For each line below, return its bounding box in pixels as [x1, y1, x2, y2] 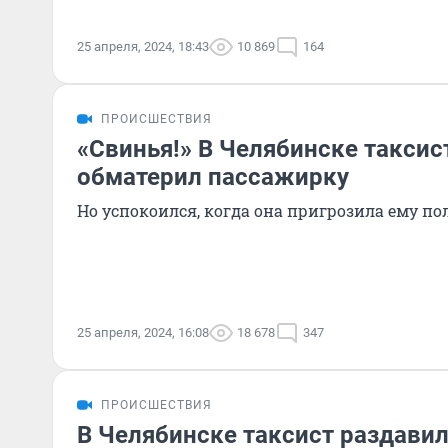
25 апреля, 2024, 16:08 [77, 325, 209, 340]
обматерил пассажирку [77, 163, 349, 191]
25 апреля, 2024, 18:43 [77, 39, 209, 54]
